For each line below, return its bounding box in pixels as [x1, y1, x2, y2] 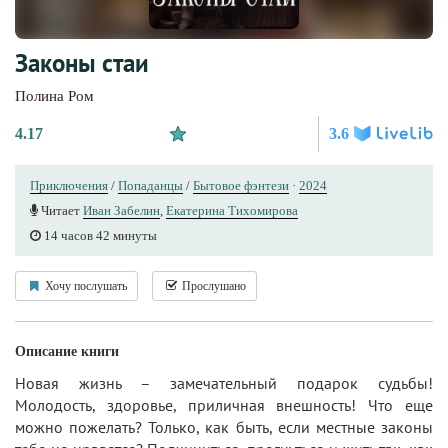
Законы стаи [15, 46, 149, 79]
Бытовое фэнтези [193, 177, 289, 193]
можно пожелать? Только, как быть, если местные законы [15, 416, 433, 437]
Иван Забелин [83, 202, 160, 218]
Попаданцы [118, 177, 183, 193]
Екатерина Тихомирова [166, 202, 298, 218]
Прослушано [179, 278, 246, 293]
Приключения [30, 177, 108, 193]
